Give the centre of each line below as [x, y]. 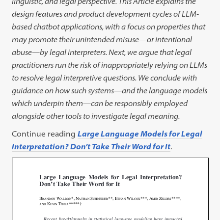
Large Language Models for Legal [140, 134]
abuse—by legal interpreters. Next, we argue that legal [102, 52]
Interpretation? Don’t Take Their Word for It [91, 146]
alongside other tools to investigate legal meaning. [96, 116]
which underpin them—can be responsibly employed [100, 103]
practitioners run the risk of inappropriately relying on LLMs [110, 65]
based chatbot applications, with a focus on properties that [109, 27]
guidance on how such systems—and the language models [110, 90]
